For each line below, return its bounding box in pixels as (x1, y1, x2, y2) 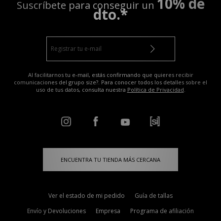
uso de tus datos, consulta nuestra (36, 85, 127, 93)
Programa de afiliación (130, 206, 194, 215)
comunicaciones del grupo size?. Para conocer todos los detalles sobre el (14, 78, 207, 86)
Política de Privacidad (127, 85, 184, 93)
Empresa (96, 206, 120, 215)
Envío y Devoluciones (27, 206, 86, 215)
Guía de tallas (135, 191, 173, 200)
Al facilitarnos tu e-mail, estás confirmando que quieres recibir (28, 71, 193, 78)
